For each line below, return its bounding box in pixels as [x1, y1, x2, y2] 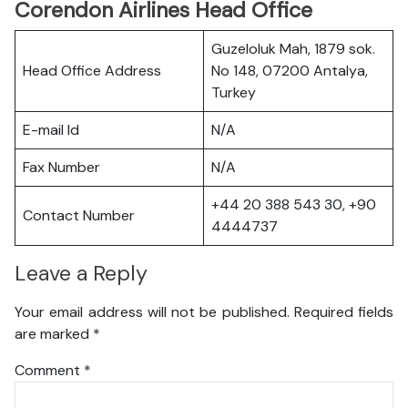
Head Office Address [23, 61, 161, 80]
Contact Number [23, 206, 135, 225]
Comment [15, 360, 84, 380]
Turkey [211, 83, 256, 102]
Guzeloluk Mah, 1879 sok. [211, 39, 375, 58]
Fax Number [23, 158, 100, 177]
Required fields [293, 301, 393, 321]
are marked [15, 323, 93, 343]
